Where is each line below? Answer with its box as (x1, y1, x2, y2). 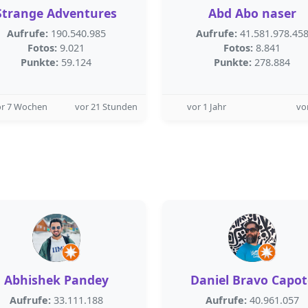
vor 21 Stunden (75, 100, 137, 113)
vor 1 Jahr (187, 100, 226, 113)
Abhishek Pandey (3, 272, 109, 288)
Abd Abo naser (208, 5, 296, 21)
